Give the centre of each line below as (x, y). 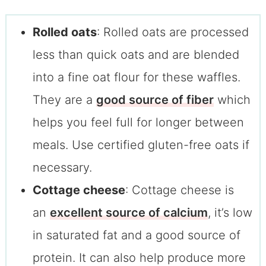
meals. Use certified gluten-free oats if (141, 145)
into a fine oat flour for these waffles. (136, 77)
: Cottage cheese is (179, 190)
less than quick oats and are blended (136, 55)
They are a (64, 100)
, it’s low (230, 213)
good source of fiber (155, 100)
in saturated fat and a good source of (136, 235)
